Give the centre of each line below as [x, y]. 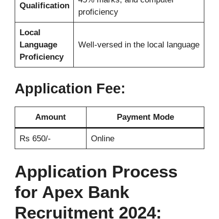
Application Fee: [70, 88]
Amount [51, 117]
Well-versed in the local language [139, 45]
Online [102, 138]
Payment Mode [145, 117]
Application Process [96, 172]
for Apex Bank [72, 192]
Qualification [44, 6]
